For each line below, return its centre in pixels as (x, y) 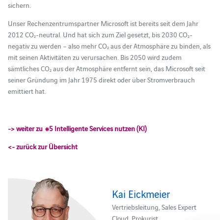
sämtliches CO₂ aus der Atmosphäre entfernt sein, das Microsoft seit (106, 69)
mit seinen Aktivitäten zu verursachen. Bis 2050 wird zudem (95, 57)
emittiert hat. (27, 91)
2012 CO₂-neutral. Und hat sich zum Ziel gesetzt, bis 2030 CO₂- (100, 35)
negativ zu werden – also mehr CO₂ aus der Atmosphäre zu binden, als (109, 46)
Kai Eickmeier (141, 193)
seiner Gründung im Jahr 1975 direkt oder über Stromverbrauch (101, 80)
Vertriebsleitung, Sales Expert (154, 206)
